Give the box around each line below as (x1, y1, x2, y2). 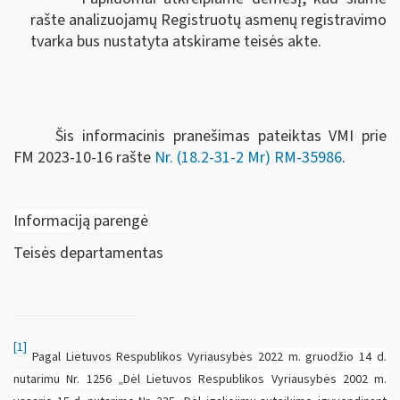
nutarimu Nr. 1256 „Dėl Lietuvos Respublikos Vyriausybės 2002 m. (13, 371, 387, 389)
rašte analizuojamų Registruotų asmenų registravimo (30, 8, 387, 31)
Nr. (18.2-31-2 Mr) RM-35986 (154, 146, 342, 169)
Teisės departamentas (13, 241, 163, 264)
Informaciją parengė (13, 210, 148, 232)
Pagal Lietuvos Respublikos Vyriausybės (27, 348, 258, 367)
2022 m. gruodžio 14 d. (257, 348, 387, 367)
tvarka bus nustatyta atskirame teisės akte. (30, 29, 321, 53)
